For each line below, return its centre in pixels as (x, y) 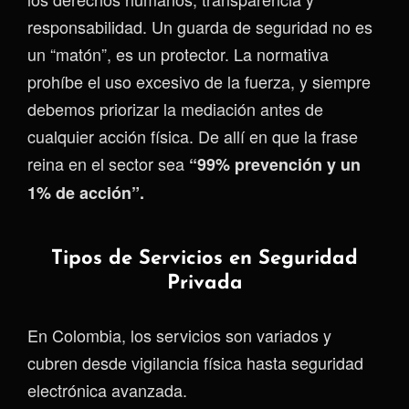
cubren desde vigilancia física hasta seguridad (195, 362)
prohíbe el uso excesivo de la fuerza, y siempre (199, 81)
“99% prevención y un (275, 164)
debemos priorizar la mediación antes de (175, 109)
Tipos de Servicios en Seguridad (204, 259)
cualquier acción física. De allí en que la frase (193, 136)
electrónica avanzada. (107, 389)
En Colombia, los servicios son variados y (179, 335)
